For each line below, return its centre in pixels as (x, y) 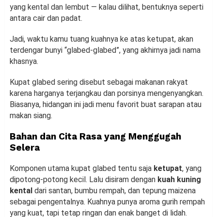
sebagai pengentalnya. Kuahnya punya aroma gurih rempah (107, 202)
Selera (25, 148)
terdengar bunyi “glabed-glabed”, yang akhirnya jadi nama (105, 50)
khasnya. (24, 62)
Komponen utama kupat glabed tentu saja (82, 169)
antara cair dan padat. (47, 18)
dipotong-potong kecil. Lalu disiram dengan (84, 180)
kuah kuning (179, 180)
